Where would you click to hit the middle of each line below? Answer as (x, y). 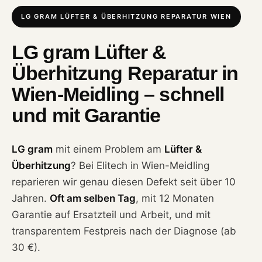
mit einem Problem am (108, 149)
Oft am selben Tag (93, 198)
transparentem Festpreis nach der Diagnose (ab (124, 231)
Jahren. (31, 198)
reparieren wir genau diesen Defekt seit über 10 (124, 182)
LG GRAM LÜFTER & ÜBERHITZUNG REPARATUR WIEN (126, 16)
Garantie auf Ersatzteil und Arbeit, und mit (111, 215)
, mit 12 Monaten (175, 198)
